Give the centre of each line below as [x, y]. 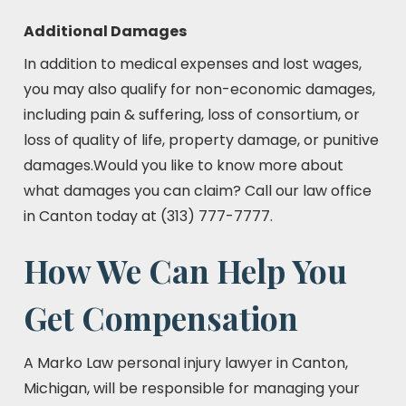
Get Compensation [161, 318]
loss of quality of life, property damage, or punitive [201, 140]
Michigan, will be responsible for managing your [192, 388]
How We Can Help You [185, 271]
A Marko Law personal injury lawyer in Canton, [186, 363]
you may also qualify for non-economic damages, [199, 89]
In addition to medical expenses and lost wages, [193, 64]
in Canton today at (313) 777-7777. [148, 216]
